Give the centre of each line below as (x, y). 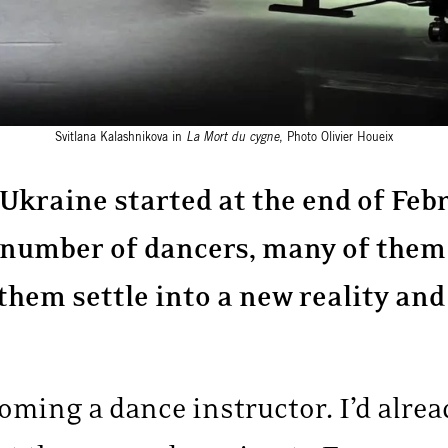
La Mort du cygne (232, 136)
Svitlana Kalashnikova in (120, 136)
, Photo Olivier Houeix (336, 136)
